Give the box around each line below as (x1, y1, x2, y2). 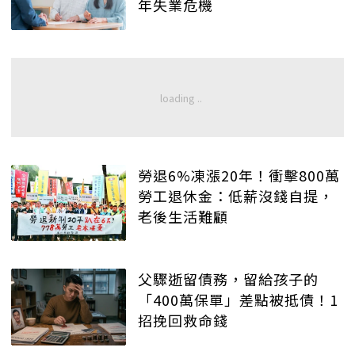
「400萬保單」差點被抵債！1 (138, 289, 338, 311)
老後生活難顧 (138, 205, 228, 227)
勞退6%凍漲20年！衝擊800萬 (138, 164, 340, 185)
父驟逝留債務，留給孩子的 (138, 269, 319, 290)
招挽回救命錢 (138, 310, 228, 331)
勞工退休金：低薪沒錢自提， (138, 185, 334, 206)
